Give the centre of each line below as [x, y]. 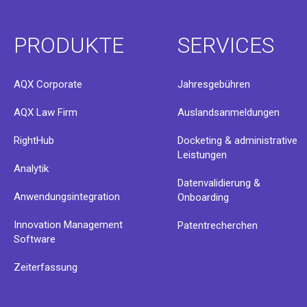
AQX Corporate [48, 84]
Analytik [31, 169]
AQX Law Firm [46, 112]
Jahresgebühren [214, 84]
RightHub [34, 140]
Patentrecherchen [218, 225]
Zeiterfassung [46, 267]
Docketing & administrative [238, 140]
